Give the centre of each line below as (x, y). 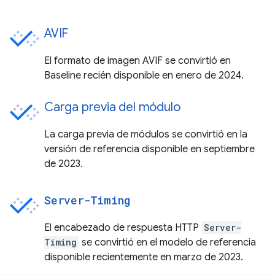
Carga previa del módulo (112, 107)
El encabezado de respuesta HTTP (123, 227)
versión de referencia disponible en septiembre (149, 149)
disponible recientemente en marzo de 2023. (144, 257)
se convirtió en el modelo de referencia (168, 242)
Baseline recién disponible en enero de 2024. (144, 75)
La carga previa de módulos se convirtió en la (146, 134)
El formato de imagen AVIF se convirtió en (137, 60)
